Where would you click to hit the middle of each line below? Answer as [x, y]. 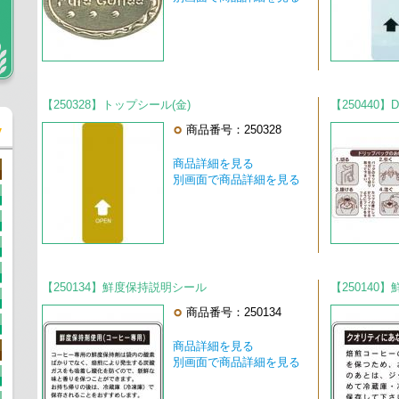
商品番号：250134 [233, 313]
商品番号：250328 [233, 130]
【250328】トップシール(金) [116, 105]
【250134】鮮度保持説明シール [124, 288]
